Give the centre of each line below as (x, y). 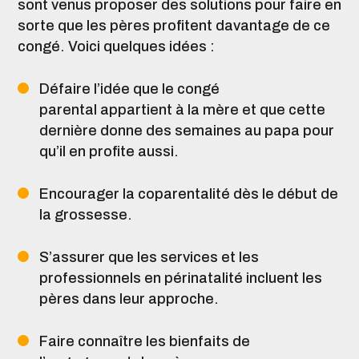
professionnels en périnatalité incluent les (181, 278)
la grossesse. (86, 215)
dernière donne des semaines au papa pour (187, 131)
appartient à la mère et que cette (213, 110)
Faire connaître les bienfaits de (145, 341)
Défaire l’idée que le (107, 89)
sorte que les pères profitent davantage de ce (174, 26)
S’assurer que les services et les (149, 257)
